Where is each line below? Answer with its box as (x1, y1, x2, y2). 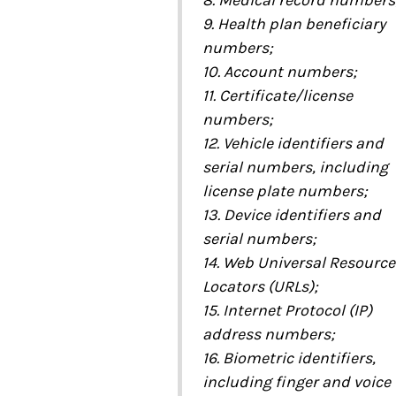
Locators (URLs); (202, 277, 318, 297)
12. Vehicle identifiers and (202, 133, 384, 154)
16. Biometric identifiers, (202, 348, 376, 369)
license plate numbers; (202, 181, 368, 202)
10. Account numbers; (202, 62, 357, 82)
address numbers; (202, 324, 335, 345)
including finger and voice (202, 372, 391, 392)
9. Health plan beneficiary (202, 14, 385, 34)
